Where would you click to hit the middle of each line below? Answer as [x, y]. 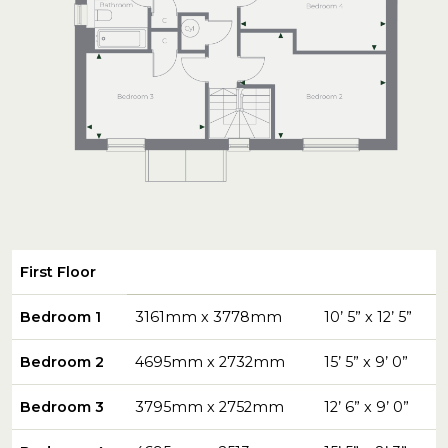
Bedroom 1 [60, 316]
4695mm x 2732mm [210, 361]
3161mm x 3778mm [208, 316]
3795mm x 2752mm [209, 406]
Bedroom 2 [62, 361]
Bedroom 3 [62, 406]
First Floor [58, 271]
